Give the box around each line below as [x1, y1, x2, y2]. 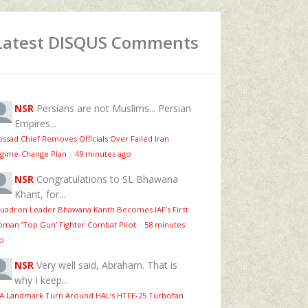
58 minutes [144, 219, 185, 230]
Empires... [14, 116, 56, 130]
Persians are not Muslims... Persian [36, 101, 191, 115]
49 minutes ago [75, 148, 131, 159]
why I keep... [14, 273, 68, 287]
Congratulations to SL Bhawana [36, 172, 178, 186]
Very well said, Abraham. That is [36, 258, 177, 272]
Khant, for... [14, 187, 65, 201]
